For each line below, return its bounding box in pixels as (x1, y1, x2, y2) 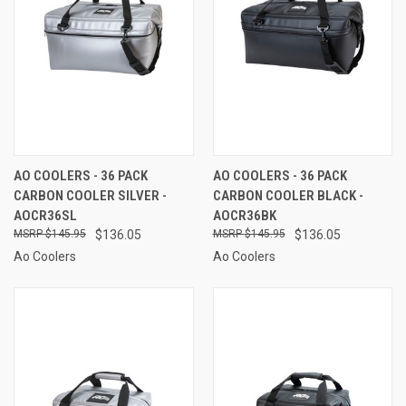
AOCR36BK (212, 207, 276, 224)
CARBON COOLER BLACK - (212, 187, 363, 204)
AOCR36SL (14, 207, 77, 224)
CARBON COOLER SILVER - (14, 187, 167, 204)
